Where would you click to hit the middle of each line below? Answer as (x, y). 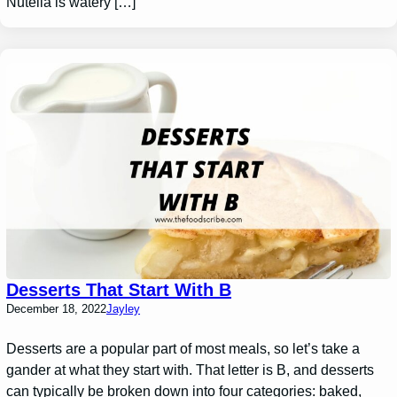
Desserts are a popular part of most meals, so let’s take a (183, 349)
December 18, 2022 (57, 309)
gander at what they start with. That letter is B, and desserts (191, 370)
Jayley (124, 309)
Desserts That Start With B (119, 290)
